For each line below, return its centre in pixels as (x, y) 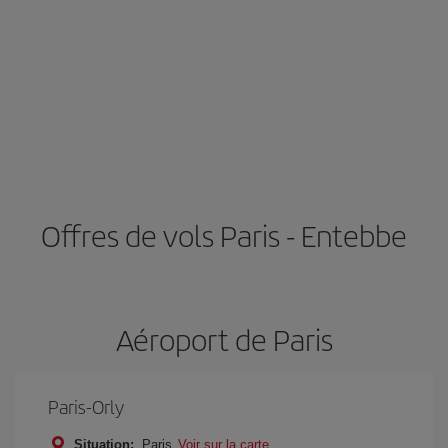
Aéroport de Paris (224, 339)
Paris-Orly (86, 406)
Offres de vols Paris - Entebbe (224, 235)
